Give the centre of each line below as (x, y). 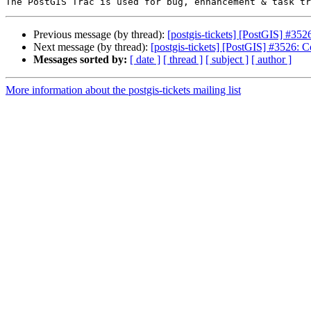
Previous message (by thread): (100, 35)
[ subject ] (227, 60)
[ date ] (145, 60)
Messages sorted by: (80, 60)
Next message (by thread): (92, 47)
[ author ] (271, 60)
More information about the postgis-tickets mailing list (123, 90)
